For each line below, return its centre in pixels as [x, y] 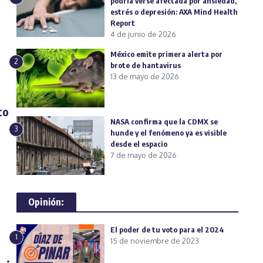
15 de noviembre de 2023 [155, 241]
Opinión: [46, 202]
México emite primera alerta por [166, 54]
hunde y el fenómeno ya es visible [168, 133]
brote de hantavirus [146, 65]
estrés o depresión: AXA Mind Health [174, 12]
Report [124, 23]
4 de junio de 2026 [143, 34]
